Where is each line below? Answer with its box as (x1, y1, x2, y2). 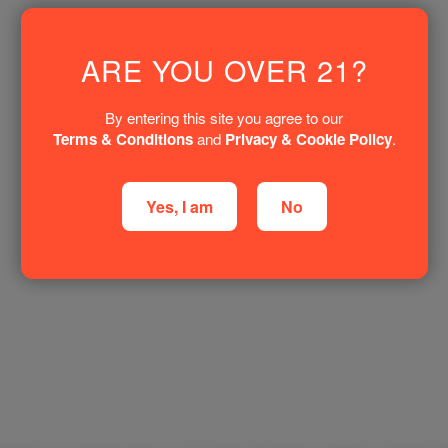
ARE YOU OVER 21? (80, 48, 368, 90)
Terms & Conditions (52, 127, 193, 150)
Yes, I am (145, 194, 213, 218)
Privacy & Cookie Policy (224, 127, 392, 150)
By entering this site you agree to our (105, 106, 343, 128)
